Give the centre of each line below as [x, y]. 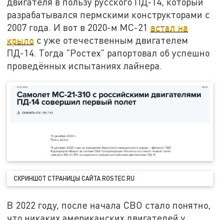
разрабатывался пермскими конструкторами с [109, 15]
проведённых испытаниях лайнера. [85, 66]
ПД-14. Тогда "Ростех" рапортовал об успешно [109, 53]
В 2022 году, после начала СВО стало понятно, [109, 205]
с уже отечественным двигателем [111, 40]
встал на [169, 27]
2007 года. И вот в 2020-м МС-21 [79, 27]
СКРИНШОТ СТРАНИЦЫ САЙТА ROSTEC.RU [74, 178]
